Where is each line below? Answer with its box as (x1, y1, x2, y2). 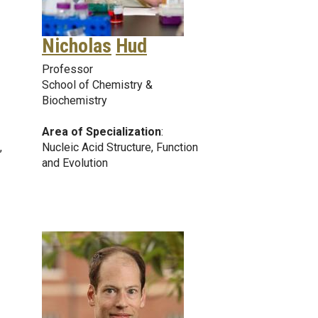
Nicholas (42, 33, 111, 57)
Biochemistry (42, 93, 107, 107)
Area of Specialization (42, 124, 161, 138)
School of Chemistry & (42, 77, 153, 92)
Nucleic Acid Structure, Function (42, 140, 198, 154)
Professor (42, 62, 93, 76)
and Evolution (42, 155, 108, 170)
